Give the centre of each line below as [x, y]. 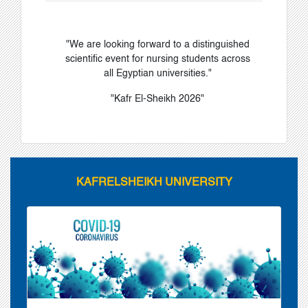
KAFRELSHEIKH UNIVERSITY [154, 183]
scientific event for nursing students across [157, 59]
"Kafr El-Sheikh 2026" [157, 99]
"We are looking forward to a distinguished [157, 45]
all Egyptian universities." [157, 74]
